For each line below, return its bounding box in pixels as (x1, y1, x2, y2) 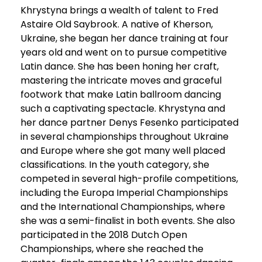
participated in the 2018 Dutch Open (20, 227, 187, 242)
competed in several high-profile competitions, (20, 171, 238, 185)
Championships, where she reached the (20, 242, 204, 256)
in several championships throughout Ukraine (20, 129, 229, 143)
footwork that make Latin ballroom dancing (20, 87, 221, 101)
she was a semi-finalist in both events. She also (20, 213, 235, 227)
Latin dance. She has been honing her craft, (20, 59, 219, 73)
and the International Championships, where (20, 199, 225, 213)
